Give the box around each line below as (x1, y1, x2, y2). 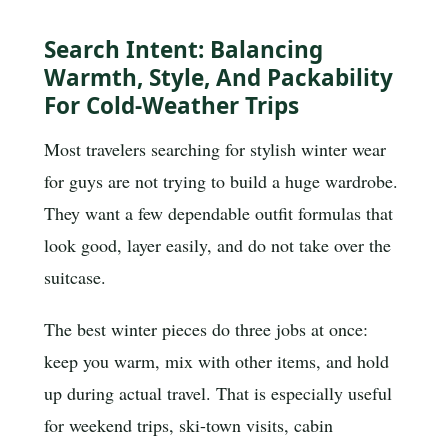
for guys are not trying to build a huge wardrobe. (44, 168, 398, 193)
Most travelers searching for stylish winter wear (44, 136, 386, 161)
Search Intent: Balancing (44, 34, 323, 66)
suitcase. (44, 264, 106, 289)
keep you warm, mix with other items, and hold (44, 348, 389, 373)
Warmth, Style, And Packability (44, 62, 393, 94)
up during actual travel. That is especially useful (44, 380, 392, 405)
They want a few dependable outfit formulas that (44, 200, 393, 225)
